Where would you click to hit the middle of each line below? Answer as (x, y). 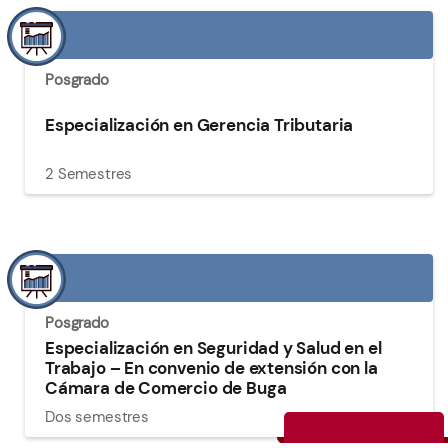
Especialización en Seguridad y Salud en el (213, 348)
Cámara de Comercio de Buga (166, 388)
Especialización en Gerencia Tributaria (199, 125)
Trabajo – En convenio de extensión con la (211, 368)
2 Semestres (89, 174)
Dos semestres (97, 417)
